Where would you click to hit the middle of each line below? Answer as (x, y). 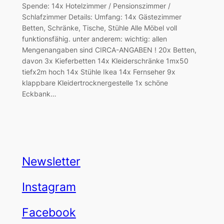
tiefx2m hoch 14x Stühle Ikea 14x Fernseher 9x (98, 71)
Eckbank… (39, 93)
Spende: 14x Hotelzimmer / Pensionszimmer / (96, 5)
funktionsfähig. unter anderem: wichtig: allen (94, 38)
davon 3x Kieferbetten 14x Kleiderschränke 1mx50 (105, 60)
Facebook (49, 213)
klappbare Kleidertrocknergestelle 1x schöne (95, 82)
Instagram (49, 187)
